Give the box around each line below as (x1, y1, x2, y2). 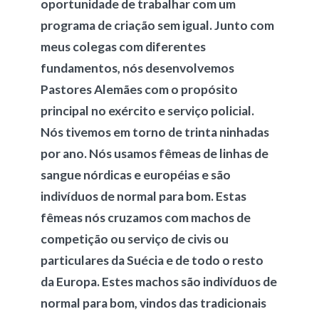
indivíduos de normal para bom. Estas (40, 189, 246, 204)
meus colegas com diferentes (40, 39, 206, 54)
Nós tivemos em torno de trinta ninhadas (40, 125, 269, 140)
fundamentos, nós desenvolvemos (40, 61, 234, 75)
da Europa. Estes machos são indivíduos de (40, 274, 277, 289)
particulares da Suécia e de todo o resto (40, 253, 263, 268)
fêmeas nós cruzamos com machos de (40, 210, 251, 225)
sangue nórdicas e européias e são (40, 167, 231, 182)
